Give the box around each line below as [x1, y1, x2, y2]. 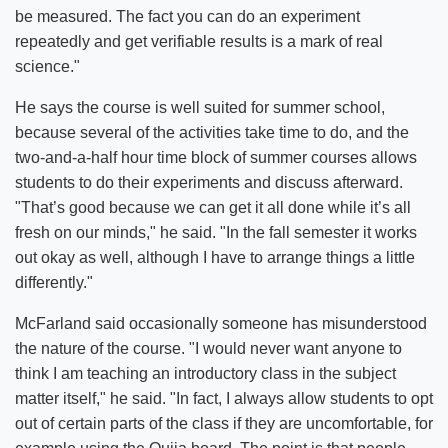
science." [15, 57, 80, 75]
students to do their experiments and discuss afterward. [15, 173, 403, 191]
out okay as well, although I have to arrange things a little [15, 248, 415, 266]
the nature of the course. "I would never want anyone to [15, 339, 402, 357]
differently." [15, 273, 93, 291]
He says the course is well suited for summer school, [15, 98, 385, 116]
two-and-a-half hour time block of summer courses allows [15, 148, 417, 166]
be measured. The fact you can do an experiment [15, 7, 360, 25]
